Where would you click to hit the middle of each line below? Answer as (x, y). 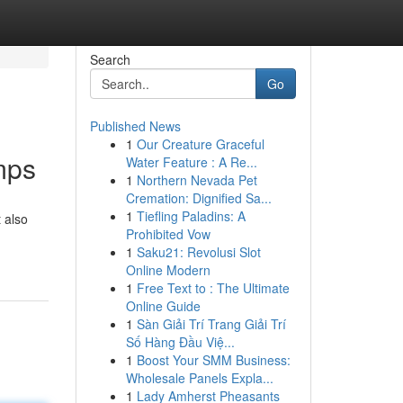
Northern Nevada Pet (197, 180)
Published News (135, 126)
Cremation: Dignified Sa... (198, 198)
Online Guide (163, 306)
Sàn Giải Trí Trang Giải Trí (211, 324)
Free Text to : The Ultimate (213, 288)
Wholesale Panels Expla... (199, 378)
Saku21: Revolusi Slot (198, 252)
